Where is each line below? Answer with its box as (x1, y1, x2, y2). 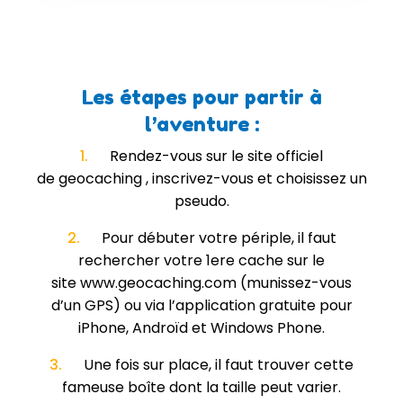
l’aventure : (144, 112, 259, 136)
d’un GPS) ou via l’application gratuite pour (50, 295, 353, 316)
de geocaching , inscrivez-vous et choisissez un (36, 168, 367, 189)
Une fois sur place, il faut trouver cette (66, 354, 354, 375)
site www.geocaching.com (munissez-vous (51, 273, 352, 293)
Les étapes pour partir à (81, 85, 322, 109)
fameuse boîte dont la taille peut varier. (62, 377, 341, 398)
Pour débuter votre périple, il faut (86, 228, 336, 248)
